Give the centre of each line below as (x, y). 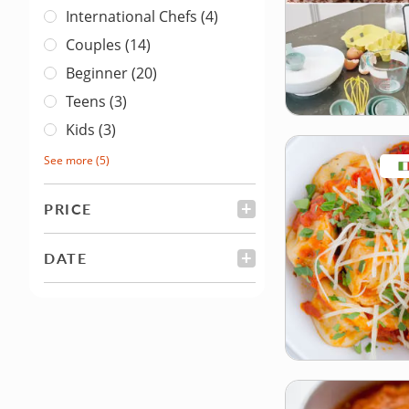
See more (68, 161)
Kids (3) (91, 130)
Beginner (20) (111, 73)
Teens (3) (96, 102)
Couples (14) (108, 45)
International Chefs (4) (142, 17)
